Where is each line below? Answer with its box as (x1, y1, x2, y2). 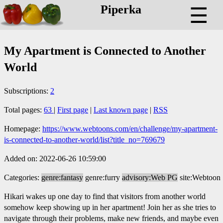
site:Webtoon (180, 173, 221, 182)
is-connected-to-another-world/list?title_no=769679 (4, 135, 165, 144)
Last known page (94, 105, 148, 114)
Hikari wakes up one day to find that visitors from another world (4, 192, 206, 201)
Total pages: (4, 105, 44, 114)
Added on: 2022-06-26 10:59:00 (4, 154, 106, 163)
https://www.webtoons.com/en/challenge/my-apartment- (42, 124, 218, 133)
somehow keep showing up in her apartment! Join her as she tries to (4, 203, 216, 212)
